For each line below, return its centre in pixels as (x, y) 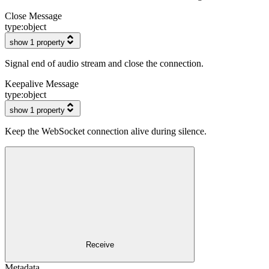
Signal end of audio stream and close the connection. (104, 63)
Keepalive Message (42, 83)
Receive (100, 244)
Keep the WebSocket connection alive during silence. (106, 131)
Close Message (33, 16)
